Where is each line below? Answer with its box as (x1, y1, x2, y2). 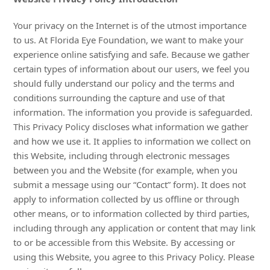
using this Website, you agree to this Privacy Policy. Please (13, 251, 255, 263)
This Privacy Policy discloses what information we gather (13, 121, 249, 133)
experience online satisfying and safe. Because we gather (13, 48, 250, 60)
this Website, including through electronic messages (13, 149, 230, 162)
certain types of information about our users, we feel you (13, 63, 250, 75)
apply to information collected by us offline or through (13, 193, 240, 205)
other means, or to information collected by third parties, (13, 207, 250, 219)
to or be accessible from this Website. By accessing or (13, 236, 236, 248)
